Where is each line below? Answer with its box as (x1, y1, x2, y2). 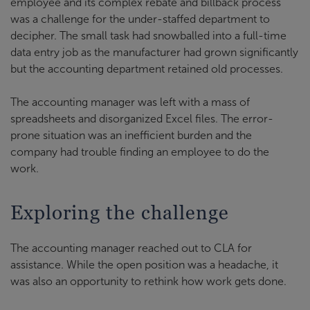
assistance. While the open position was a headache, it (10, 258, 278, 271)
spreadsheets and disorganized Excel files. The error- (10, 112, 273, 125)
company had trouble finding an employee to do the (10, 145, 269, 158)
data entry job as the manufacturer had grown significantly (10, 46, 298, 58)
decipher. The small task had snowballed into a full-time (10, 29, 286, 42)
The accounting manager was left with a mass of (10, 95, 250, 108)
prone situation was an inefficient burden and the (10, 129, 252, 141)
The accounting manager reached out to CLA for (10, 241, 252, 254)
